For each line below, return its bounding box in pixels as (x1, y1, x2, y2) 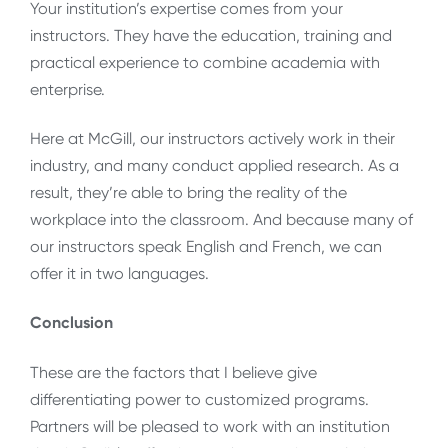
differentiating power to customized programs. (30, 389, 369, 409)
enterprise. (30, 79, 105, 99)
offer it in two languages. (30, 264, 209, 284)
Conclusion (30, 313, 113, 333)
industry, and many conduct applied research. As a (30, 156, 399, 176)
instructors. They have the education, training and (30, 25, 392, 45)
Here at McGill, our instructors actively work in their (30, 129, 395, 149)
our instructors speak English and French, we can (30, 237, 382, 257)
